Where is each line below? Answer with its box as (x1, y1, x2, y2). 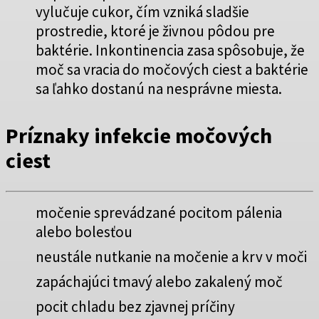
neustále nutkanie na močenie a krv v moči (36, 246, 307, 266)
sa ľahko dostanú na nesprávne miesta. (36, 78, 282, 98)
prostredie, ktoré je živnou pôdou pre (36, 21, 275, 41)
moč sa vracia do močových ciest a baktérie (36, 59, 308, 79)
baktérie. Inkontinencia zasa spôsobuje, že (36, 40, 305, 60)
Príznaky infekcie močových (6, 122, 272, 150)
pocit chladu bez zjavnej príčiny (36, 296, 235, 316)
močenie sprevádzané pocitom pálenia (36, 202, 282, 222)
